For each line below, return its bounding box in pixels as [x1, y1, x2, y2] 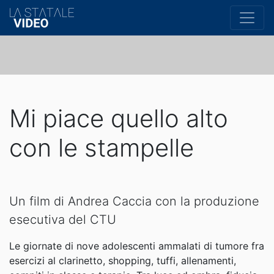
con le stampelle [9, 133, 194, 163]
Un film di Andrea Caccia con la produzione [9, 194, 259, 209]
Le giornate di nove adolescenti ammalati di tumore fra [9, 240, 264, 252]
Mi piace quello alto [9, 103, 228, 133]
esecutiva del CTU [9, 212, 116, 227]
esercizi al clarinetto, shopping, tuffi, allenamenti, [9, 254, 236, 267]
